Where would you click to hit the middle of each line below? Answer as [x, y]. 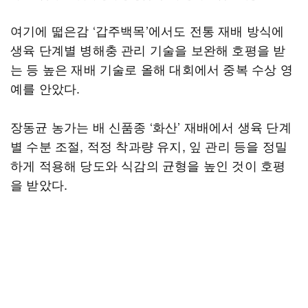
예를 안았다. [45, 88]
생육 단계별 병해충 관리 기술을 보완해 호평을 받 [148, 49]
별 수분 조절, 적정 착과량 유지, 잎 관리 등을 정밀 [149, 146]
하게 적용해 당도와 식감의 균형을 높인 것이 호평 [148, 165]
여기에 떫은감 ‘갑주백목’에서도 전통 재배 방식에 [147, 30]
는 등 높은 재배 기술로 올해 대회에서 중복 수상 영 [152, 69]
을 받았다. [39, 184]
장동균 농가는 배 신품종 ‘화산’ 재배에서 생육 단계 [151, 126]
